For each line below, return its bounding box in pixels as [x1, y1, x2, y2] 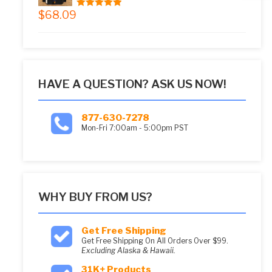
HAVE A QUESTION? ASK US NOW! [38, 77, 226, 92]
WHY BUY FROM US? [38, 190, 152, 205]
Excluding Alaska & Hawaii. [81, 246, 175, 256]
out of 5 [91, 10, 121, 19]
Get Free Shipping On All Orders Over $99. [81, 236, 228, 246]
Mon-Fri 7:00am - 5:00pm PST [81, 123, 188, 133]
